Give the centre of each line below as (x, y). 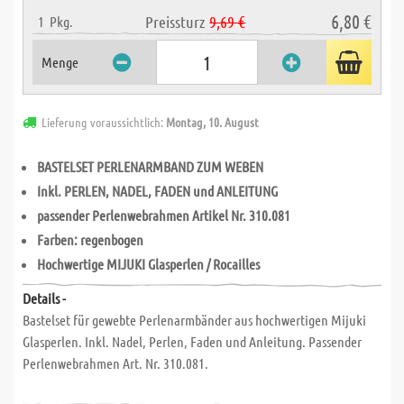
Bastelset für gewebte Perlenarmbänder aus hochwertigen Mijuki (194, 320)
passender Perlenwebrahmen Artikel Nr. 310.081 (164, 215)
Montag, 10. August (212, 122)
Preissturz (175, 22)
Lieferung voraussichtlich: (104, 122)
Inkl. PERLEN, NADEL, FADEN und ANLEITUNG (157, 191)
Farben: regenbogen (90, 239)
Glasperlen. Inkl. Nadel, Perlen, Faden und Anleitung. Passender (192, 341)
